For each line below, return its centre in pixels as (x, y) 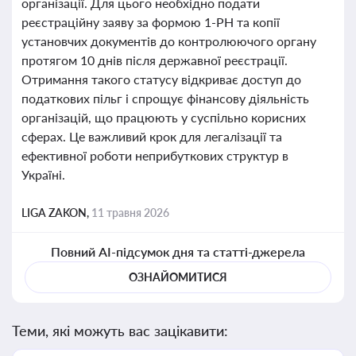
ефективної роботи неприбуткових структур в (155, 155)
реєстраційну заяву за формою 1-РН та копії (151, 22)
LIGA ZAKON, (56, 213)
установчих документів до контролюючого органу (169, 41)
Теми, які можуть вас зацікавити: (120, 331)
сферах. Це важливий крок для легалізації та (152, 136)
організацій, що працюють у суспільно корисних (164, 117)
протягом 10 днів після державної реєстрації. (155, 60)
